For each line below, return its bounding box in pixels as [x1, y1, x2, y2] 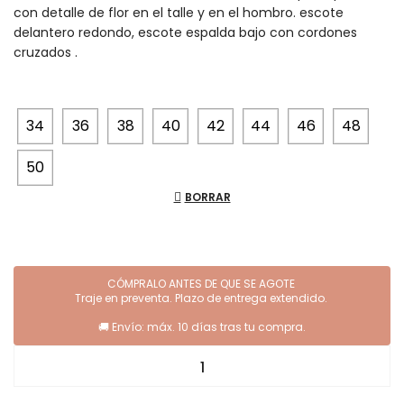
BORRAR [184, 189, 231, 206]
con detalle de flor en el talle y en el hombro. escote [14, 4, 344, 23]
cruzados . [14, 43, 78, 62]
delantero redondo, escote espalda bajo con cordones [14, 23, 357, 42]
